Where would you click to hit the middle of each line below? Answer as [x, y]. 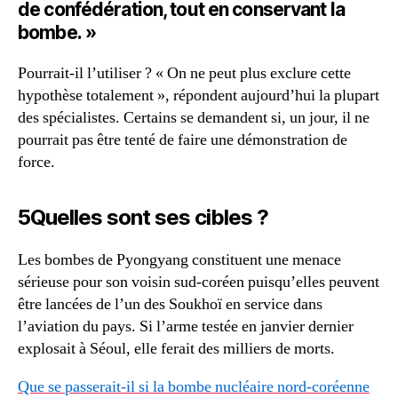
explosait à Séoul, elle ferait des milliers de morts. [176, 349]
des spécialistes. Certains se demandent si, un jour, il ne [194, 118]
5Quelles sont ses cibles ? [143, 217]
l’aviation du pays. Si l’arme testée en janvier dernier [186, 326]
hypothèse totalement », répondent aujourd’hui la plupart [199, 96]
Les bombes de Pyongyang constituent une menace [179, 260]
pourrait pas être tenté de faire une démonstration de [183, 140]
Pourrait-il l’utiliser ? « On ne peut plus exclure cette [184, 73]
